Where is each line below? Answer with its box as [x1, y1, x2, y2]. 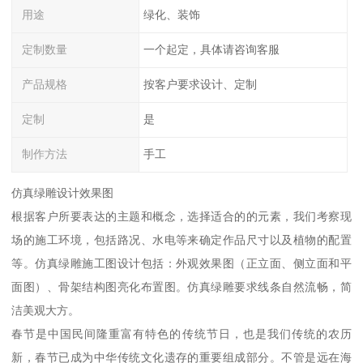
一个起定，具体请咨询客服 [143, 43, 280, 57]
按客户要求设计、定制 [143, 78, 257, 92]
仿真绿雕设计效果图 [11, 186, 114, 200]
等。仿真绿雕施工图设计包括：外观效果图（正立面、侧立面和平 [11, 257, 352, 271]
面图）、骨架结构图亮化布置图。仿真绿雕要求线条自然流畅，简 [11, 280, 352, 294]
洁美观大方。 [11, 304, 80, 318]
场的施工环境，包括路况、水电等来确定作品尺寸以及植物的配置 [11, 233, 352, 247]
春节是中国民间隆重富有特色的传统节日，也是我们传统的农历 [11, 327, 352, 341]
